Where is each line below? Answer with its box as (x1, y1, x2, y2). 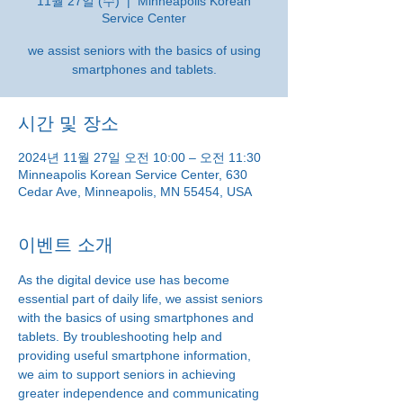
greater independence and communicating (18, 386, 263, 400)
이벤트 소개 (18, 235, 113, 255)
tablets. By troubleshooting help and (18, 329, 226, 344)
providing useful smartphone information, (18, 348, 255, 363)
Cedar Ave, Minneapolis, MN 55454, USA (18, 184, 252, 199)
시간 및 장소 (18, 113, 119, 133)
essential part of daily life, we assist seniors (18, 291, 266, 306)
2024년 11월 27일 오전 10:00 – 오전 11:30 (18, 150, 261, 165)
